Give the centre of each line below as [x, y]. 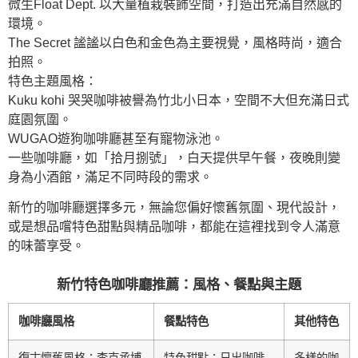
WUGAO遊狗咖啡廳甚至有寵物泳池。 [116, 138]
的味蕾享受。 [46, 245]
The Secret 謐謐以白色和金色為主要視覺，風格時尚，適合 [175, 42]
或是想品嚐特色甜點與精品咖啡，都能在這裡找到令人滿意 [174, 226]
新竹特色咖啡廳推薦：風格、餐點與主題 [179, 285]
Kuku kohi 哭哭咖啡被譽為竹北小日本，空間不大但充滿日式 [179, 100]
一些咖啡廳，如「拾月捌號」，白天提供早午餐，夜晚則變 [174, 157]
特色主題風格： [53, 81]
